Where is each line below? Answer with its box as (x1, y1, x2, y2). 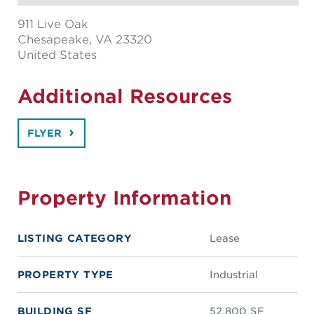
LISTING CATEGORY (17, 232, 132, 245)
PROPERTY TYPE (17, 268, 114, 281)
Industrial (209, 268, 258, 281)
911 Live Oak (17, 18, 88, 32)
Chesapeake (17, 33, 89, 47)
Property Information (17, 186, 231, 210)
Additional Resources (17, 85, 232, 108)
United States (17, 48, 97, 62)
